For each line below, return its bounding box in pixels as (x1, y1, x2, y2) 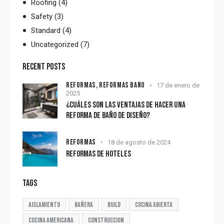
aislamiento (28, 200, 60, 209)
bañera (74, 200, 93, 209)
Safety (31, 11, 53, 21)
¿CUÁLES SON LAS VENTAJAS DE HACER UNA (66, 99, 185, 110)
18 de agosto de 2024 (107, 138, 170, 146)
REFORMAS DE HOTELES (66, 148, 131, 159)
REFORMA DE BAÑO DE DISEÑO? (66, 110, 150, 120)
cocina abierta (135, 200, 172, 209)
